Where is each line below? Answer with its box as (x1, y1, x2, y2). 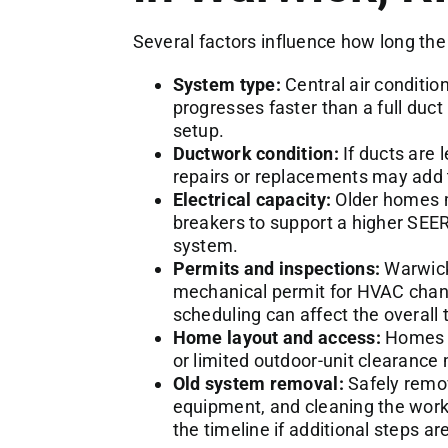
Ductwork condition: (172, 142, 339, 164)
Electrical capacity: (172, 188, 332, 210)
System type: (172, 73, 281, 95)
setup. (172, 119, 225, 141)
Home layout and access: (172, 326, 381, 348)
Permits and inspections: (172, 257, 381, 279)
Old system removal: (172, 372, 344, 394)
